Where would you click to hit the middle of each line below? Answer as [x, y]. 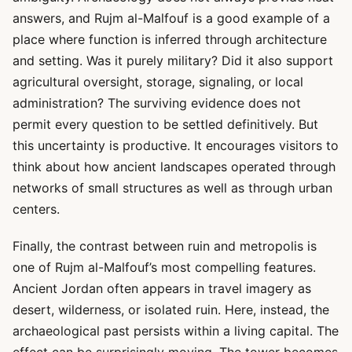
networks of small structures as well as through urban [172, 188]
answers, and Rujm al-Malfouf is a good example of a [171, 18]
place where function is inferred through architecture [170, 39]
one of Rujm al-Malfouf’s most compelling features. [164, 267]
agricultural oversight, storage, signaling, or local [158, 82]
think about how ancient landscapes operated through [174, 167]
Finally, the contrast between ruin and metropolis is [165, 246]
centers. [36, 209]
